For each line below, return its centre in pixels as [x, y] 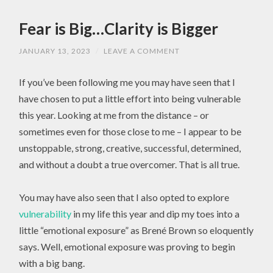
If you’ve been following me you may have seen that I [127, 82]
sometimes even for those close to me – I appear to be [130, 131]
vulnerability [45, 213]
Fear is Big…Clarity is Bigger [119, 29]
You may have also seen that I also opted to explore [124, 197]
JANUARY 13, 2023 [55, 51]
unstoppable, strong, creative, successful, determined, [130, 147]
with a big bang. [52, 263]
